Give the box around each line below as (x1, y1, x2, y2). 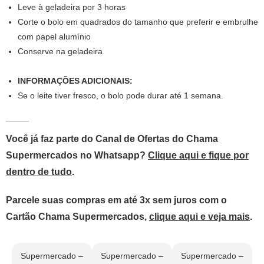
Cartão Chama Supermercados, (6, 212, 149, 222)
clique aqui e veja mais (149, 212, 250, 222)
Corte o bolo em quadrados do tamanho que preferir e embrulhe (18, 17, 258, 27)
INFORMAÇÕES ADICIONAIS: (18, 76, 133, 86)
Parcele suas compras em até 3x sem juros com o (6, 195, 227, 206)
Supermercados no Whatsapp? (6, 150, 148, 161)
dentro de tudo (6, 167, 72, 177)
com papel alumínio (18, 32, 91, 42)
